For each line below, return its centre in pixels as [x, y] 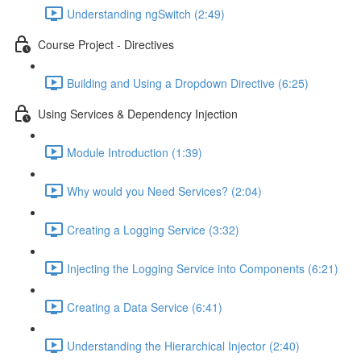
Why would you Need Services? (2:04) [164, 191]
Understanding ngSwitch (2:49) [146, 13]
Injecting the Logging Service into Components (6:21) [203, 268]
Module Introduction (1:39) [135, 152]
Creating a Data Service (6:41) [145, 307]
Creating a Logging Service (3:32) [153, 229]
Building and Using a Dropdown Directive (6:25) [188, 83]
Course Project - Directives [106, 44]
